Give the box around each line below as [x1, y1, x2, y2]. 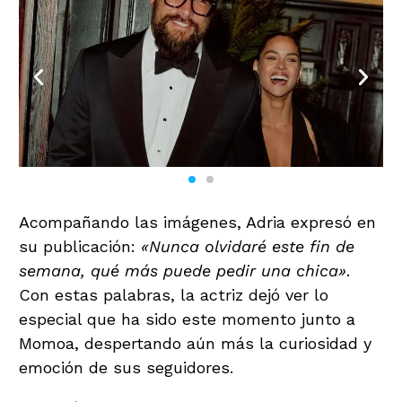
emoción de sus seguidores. [19, 357, 233, 377]
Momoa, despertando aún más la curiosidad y [19, 333, 371, 353]
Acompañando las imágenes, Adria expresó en [19, 212, 376, 232]
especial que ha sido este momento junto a [19, 309, 355, 328]
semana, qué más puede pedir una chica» [19, 260, 346, 280]
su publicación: [19, 236, 141, 256]
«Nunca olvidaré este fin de [141, 236, 354, 256]
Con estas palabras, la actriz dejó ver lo [19, 284, 328, 304]
